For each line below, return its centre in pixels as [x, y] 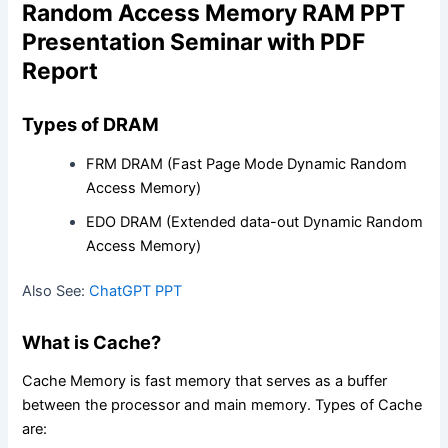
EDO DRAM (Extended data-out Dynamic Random [255, 221]
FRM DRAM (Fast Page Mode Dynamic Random [247, 163]
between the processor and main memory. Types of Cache [222, 405]
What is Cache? [92, 341]
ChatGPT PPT [136, 291]
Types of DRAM [91, 124]
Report [60, 70]
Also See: [56, 291]
